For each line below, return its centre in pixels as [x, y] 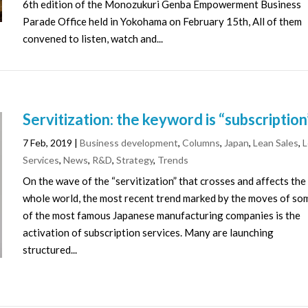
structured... [50, 250]
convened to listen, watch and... [93, 39]
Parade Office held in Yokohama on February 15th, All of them [163, 22]
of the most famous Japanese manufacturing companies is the [162, 216]
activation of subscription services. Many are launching [148, 233]
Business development [129, 143]
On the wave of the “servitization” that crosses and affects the [165, 181]
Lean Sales [276, 143]
